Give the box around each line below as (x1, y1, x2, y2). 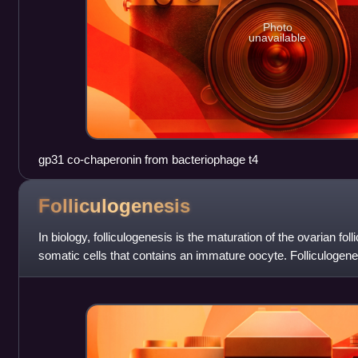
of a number (38, 266, 101, 280)
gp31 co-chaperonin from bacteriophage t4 (38, 152, 258, 166)
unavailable (249, 31, 307, 45)
